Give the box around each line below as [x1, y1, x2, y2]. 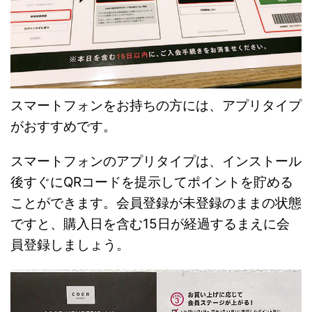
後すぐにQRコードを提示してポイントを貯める [10, 174, 293, 191]
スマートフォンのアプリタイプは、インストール [10, 153, 302, 170]
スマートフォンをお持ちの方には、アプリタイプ [10, 97, 302, 114]
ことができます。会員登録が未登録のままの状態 [10, 195, 302, 212]
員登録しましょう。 [10, 237, 130, 253]
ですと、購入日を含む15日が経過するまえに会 [10, 216, 290, 233]
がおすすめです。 [10, 118, 116, 135]
